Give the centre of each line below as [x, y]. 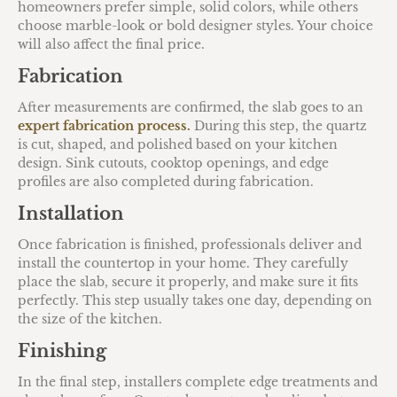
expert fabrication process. [104, 125]
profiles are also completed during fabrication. [166, 181]
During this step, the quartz [279, 125]
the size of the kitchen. [90, 319]
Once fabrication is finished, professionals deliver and [190, 244]
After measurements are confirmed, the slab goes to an [191, 107]
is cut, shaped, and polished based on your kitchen [178, 144]
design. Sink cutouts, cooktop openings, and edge [173, 163]
